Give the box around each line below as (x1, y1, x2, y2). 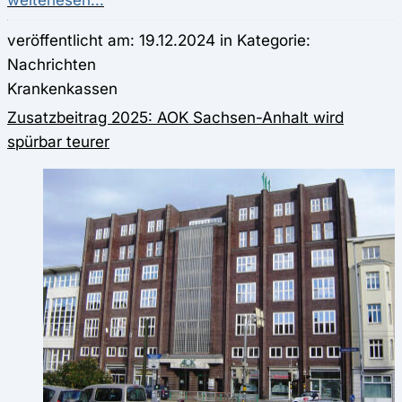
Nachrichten (7, 55, 96, 74)
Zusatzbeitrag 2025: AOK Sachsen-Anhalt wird (7, 108, 344, 127)
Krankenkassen (7, 79, 118, 99)
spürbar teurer (7, 132, 109, 152)
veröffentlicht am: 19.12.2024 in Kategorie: (7, 31, 310, 50)
